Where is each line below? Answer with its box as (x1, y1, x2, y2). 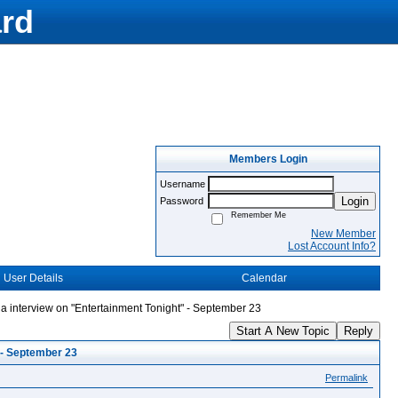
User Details (3, 272, 63, 284)
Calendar (241, 272, 287, 284)
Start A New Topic (236, 324, 330, 338)
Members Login (228, 153, 307, 165)
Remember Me (226, 211, 286, 219)
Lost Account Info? (288, 240, 376, 252)
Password (160, 195, 206, 206)
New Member (311, 227, 376, 240)
